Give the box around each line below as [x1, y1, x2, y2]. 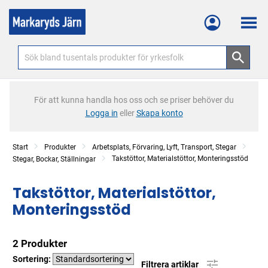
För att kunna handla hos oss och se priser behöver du [34, 95, 234, 105]
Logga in [85, 108, 118, 118]
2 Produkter [13, 237, 67, 249]
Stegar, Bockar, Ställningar [13, 155, 96, 163]
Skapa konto [136, 108, 183, 118]
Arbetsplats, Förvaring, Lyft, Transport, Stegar [92, 143, 236, 151]
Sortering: [13, 254, 53, 264]
